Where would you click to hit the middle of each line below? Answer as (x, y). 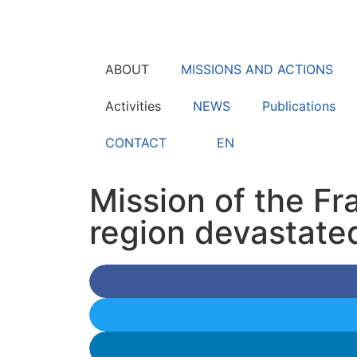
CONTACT (136, 143)
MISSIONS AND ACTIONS (257, 69)
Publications (299, 106)
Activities (133, 106)
